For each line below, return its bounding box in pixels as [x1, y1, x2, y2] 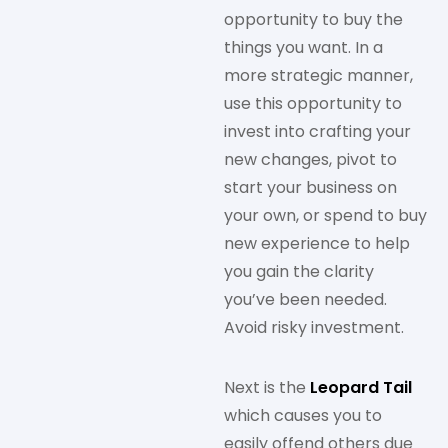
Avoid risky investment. [224, 316, 404, 340]
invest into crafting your [224, 120, 411, 144]
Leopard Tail [306, 376, 412, 400]
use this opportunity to [224, 92, 402, 116]
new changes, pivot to [224, 148, 397, 172]
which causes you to [224, 404, 382, 428]
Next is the [224, 376, 306, 400]
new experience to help [224, 232, 410, 256]
